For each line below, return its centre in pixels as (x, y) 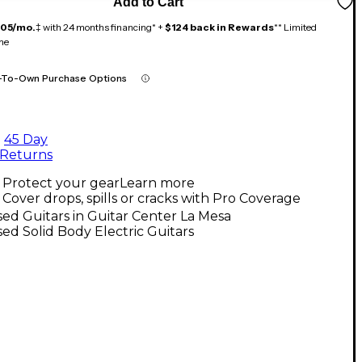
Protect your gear (61, 183)
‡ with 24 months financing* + (100, 27)
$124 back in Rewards (219, 27)
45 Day (26, 139)
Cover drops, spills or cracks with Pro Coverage (152, 198)
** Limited (295, 27)
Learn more (157, 183)
